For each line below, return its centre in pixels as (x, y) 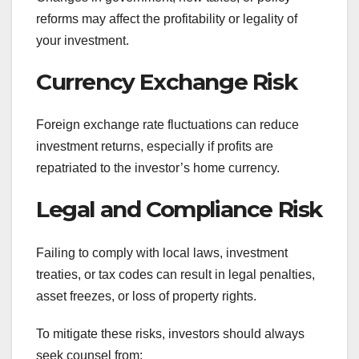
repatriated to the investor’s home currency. (158, 168)
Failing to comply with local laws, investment (162, 252)
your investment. (83, 40)
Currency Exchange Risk (167, 81)
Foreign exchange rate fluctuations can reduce (167, 125)
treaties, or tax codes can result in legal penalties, (175, 274)
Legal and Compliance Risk (179, 210)
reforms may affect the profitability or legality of (167, 18)
